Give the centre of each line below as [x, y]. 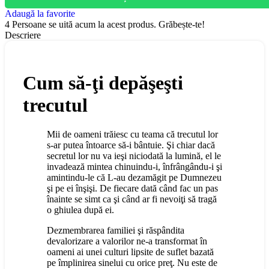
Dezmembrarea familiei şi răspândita [116, 231]
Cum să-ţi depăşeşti [103, 83]
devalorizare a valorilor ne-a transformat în [127, 241]
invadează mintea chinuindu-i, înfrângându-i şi [134, 167]
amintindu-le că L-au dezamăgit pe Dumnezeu [134, 178]
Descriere [23, 35]
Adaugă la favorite [40, 14]
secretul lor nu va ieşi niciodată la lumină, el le [134, 156]
